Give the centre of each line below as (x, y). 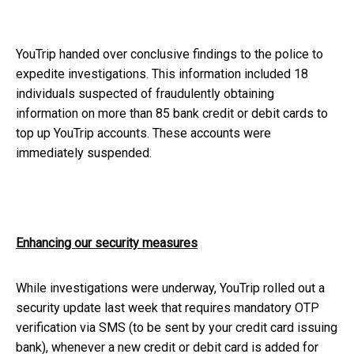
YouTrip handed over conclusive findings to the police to (169, 55)
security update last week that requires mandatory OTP (168, 308)
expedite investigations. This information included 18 (162, 74)
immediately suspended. (84, 153)
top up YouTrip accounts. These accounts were (143, 134)
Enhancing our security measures (107, 243)
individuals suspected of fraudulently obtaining (145, 94)
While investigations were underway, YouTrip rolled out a (170, 288)
